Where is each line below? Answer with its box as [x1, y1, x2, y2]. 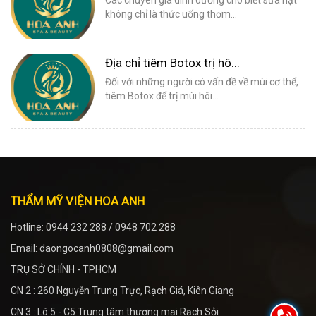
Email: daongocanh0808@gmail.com [11, 242, 174, 254]
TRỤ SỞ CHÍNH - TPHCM [11, 263, 116, 275]
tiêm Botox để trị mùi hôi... [105, 90, 219, 102]
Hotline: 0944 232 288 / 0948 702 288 [11, 221, 176, 233]
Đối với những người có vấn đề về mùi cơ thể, [105, 75, 299, 87]
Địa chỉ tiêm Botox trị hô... [105, 55, 241, 70]
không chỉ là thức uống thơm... [105, 8, 238, 20]
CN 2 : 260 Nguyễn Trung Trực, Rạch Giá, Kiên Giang [11, 284, 234, 296]
